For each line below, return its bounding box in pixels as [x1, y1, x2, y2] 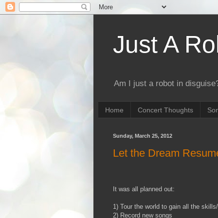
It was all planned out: [113, 185, 175, 193]
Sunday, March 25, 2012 [113, 133, 172, 139]
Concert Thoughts [138, 106, 193, 114]
